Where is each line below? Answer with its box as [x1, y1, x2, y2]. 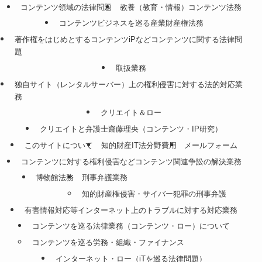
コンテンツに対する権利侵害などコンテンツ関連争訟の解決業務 [20, 157, 242, 166]
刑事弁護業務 [81, 173, 127, 182]
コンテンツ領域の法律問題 [20, 2, 112, 12]
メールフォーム [184, 140, 237, 150]
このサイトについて [25, 140, 94, 150]
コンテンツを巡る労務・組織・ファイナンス [32, 238, 184, 247]
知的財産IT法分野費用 [101, 140, 177, 150]
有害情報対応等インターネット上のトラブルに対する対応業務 [25, 205, 237, 215]
